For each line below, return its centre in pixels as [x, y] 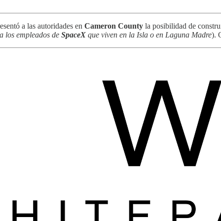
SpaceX [74, 35]
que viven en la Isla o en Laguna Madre [149, 35]
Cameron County [114, 26]
